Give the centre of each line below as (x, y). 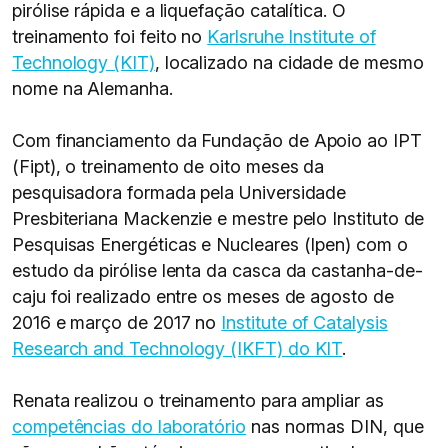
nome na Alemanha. (92, 88)
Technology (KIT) (83, 62)
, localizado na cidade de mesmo (289, 62)
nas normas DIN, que (335, 426)
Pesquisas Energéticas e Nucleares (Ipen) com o (210, 244)
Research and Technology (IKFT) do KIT (177, 348)
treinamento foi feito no (110, 36)
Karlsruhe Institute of (291, 36)
